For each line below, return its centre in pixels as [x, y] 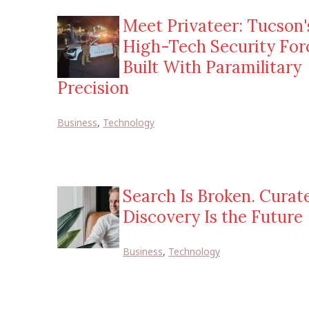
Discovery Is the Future [213, 217]
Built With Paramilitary [212, 67]
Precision [93, 88]
